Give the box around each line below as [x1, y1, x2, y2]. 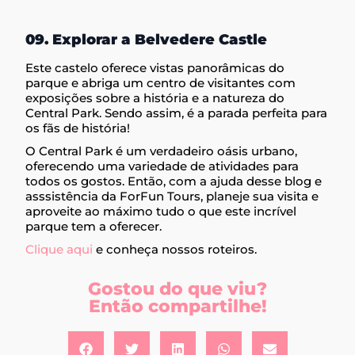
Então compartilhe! [88, 296, 267, 318]
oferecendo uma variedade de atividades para [25, 158, 300, 174]
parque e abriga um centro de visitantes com [25, 75, 296, 91]
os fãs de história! [25, 120, 131, 136]
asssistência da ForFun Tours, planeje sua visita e [25, 189, 319, 204]
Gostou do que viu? [88, 278, 267, 300]
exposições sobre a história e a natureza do [25, 90, 285, 106]
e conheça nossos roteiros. [93, 242, 258, 258]
